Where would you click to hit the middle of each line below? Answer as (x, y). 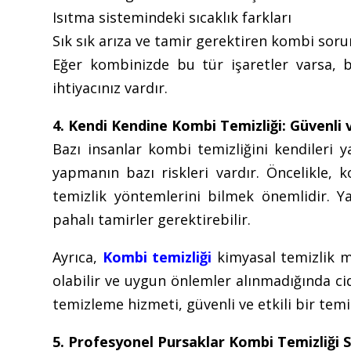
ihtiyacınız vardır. (110, 87)
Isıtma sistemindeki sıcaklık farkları (172, 17)
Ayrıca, (78, 257)
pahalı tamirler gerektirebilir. (152, 219)
